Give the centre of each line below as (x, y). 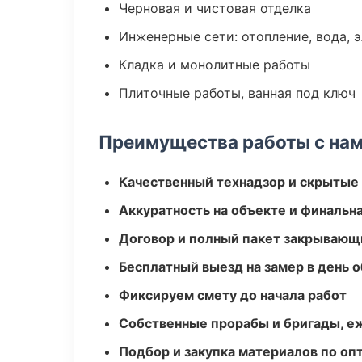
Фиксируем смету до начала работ (233, 295)
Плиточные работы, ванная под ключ (237, 93)
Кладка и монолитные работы (215, 65)
